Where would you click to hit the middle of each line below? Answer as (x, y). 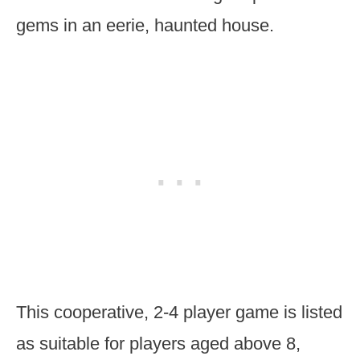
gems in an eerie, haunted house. (145, 25)
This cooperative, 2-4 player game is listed (179, 312)
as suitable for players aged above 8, (158, 344)
